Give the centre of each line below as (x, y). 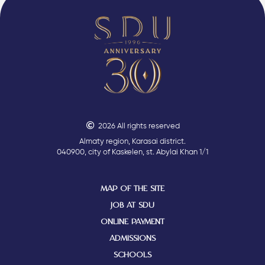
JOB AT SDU (132, 205)
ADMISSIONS (132, 238)
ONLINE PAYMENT (132, 222)
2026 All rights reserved (139, 126)
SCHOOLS (132, 255)
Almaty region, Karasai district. (132, 141)
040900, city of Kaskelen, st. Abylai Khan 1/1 (132, 152)
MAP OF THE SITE (132, 188)
